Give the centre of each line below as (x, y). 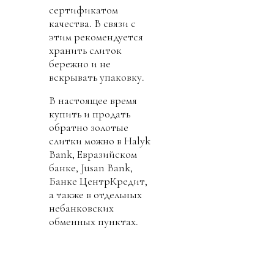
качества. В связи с (92, 24)
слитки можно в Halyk (100, 141)
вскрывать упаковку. (97, 77)
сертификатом (83, 10)
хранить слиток (85, 50)
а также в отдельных (95, 195)
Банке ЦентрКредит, (98, 181)
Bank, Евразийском (93, 154)
